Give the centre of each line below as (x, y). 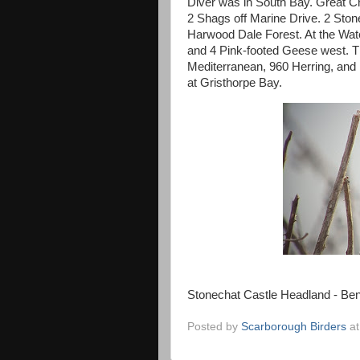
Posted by (214, 327)
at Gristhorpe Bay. (236, 83)
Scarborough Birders (294, 327)
